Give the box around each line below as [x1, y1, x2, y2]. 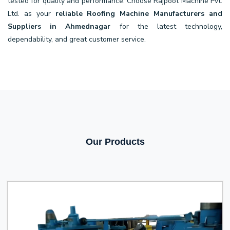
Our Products [85, 136, 145, 147]
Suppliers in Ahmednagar [8, 21, 111, 31]
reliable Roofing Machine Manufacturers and [55, 8, 223, 18]
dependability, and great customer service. [8, 34, 146, 44]
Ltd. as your [8, 8, 55, 18]
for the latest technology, [110, 21, 223, 31]
